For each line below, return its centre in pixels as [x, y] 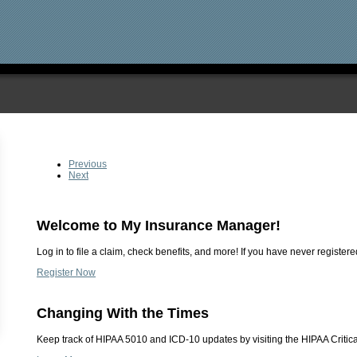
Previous [88, 164]
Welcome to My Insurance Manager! [159, 225]
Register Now [66, 272]
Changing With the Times [123, 313]
